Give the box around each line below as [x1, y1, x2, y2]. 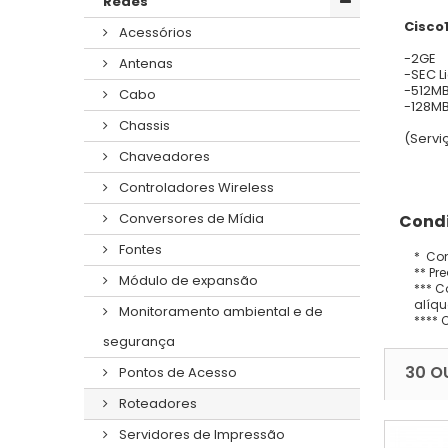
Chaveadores [116, 146, 210, 166]
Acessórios [116, 22, 192, 42]
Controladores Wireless [116, 177, 274, 197]
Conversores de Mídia [116, 208, 264, 228]
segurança [103, 331, 175, 351]
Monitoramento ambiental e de [116, 301, 323, 321]
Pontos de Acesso [116, 362, 237, 382]
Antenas [116, 53, 173, 73]
